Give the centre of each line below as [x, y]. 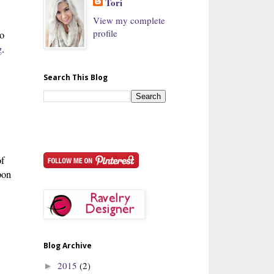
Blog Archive [68, 245]
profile [106, 33]
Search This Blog [76, 77]
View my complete [129, 20]
